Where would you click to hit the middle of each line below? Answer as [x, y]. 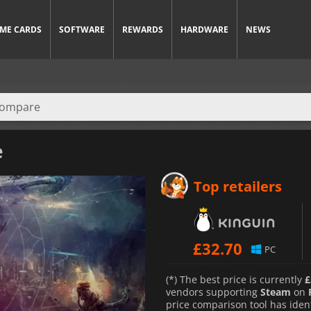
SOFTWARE [82, 30]
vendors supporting [213, 292]
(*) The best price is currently [235, 279]
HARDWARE [204, 30]
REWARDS [143, 30]
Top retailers [238, 186]
